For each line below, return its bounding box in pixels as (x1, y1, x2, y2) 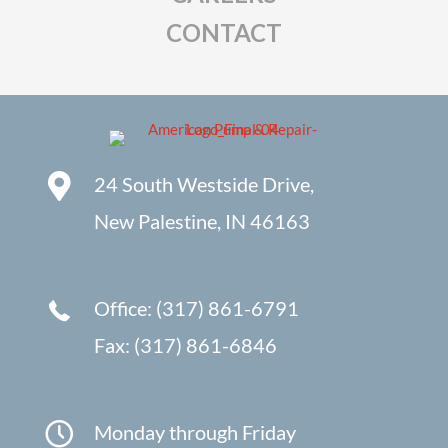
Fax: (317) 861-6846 (94, 333, 277, 358)
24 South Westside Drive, (94, 172, 314, 197)
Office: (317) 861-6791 (94, 296, 299, 321)
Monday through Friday (94, 420, 296, 445)
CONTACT (166, 18, 282, 48)
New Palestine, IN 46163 (94, 209, 310, 234)
